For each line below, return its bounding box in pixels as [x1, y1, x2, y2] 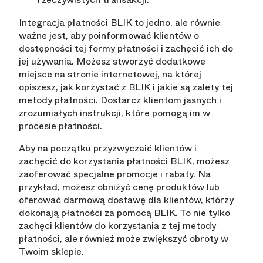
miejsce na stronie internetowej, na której [19, 68, 201, 82]
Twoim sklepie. [19, 245, 84, 259]
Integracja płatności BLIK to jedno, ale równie [19, 16, 220, 30]
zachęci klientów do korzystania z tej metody [19, 219, 216, 233]
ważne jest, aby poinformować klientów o [19, 29, 199, 43]
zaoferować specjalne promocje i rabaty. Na [19, 167, 211, 181]
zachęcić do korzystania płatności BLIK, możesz [19, 154, 230, 168]
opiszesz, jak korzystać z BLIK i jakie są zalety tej [19, 80, 233, 95]
